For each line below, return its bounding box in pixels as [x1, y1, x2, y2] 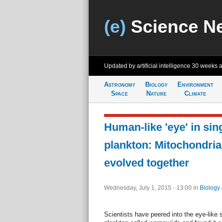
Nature [146, 90, 166, 97]
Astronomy [104, 81, 135, 88]
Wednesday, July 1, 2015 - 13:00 [104, 184, 193, 191]
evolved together [104, 157, 189, 169]
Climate [184, 90, 206, 97]
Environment [177, 81, 214, 88]
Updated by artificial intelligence [104, 62, 192, 69]
